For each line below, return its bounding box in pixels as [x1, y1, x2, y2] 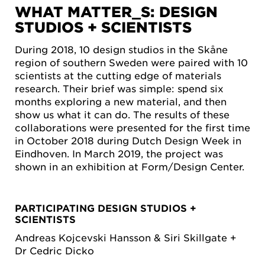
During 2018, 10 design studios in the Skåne [15, 43, 228, 56]
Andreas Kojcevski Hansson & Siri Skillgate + [15, 231, 237, 243]
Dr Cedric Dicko [15, 244, 94, 256]
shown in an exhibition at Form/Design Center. [15, 160, 244, 173]
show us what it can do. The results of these [15, 108, 230, 121]
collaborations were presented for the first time [15, 121, 250, 134]
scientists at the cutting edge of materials [15, 69, 221, 82]
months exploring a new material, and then [15, 95, 227, 108]
